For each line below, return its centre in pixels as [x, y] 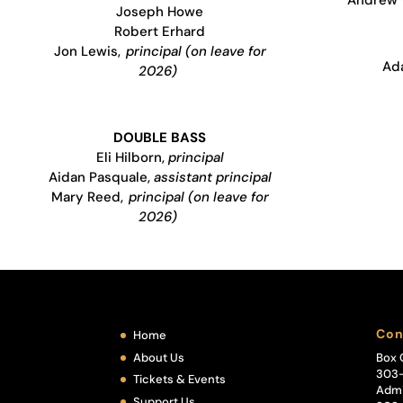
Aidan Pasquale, [101, 177]
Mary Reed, [90, 197]
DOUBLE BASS [160, 137]
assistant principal [212, 177]
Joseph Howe [160, 11]
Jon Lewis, [90, 51]
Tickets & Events [180, 380]
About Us [159, 357]
